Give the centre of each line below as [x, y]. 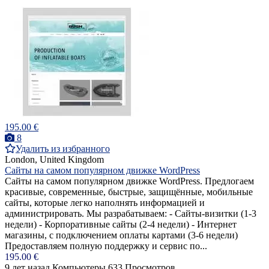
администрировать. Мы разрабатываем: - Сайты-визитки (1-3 [131, 213]
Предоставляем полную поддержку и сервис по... [106, 246]
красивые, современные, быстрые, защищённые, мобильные [129, 192]
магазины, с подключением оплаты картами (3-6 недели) [121, 235]
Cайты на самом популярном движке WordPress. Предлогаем [129, 181]
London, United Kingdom [54, 159]
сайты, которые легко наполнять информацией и [105, 202]
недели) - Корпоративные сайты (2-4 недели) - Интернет [121, 224]
